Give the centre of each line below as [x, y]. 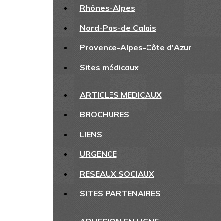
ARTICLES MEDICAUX [121, 95]
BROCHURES [104, 114]
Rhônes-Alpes [107, 8]
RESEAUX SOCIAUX [117, 174]
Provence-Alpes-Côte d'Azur [136, 47]
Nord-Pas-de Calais [118, 28]
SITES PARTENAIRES [120, 193]
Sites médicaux [109, 67]
